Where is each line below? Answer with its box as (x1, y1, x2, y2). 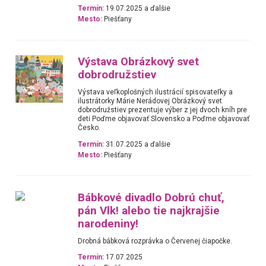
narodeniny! (78, 217, 139, 230)
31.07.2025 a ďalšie (104, 140, 171, 148)
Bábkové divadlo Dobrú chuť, (78, 191, 225, 204)
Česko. (78, 123, 101, 132)
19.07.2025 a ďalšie (104, 4, 171, 12)
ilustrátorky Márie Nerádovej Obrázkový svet (78, 97, 223, 106)
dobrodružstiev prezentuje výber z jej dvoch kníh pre (78, 106, 248, 115)
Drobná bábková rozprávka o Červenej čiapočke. (78, 237, 233, 245)
